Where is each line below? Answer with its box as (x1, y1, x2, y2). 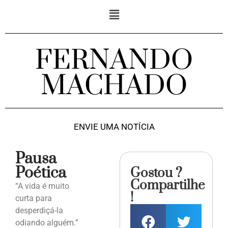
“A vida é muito (15, 181, 69, 191)
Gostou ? (130, 165, 183, 182)
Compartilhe (130, 177, 205, 194)
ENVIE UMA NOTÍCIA (73, 122, 155, 132)
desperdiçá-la (15, 206, 63, 216)
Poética (15, 163, 66, 183)
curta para (15, 193, 52, 204)
